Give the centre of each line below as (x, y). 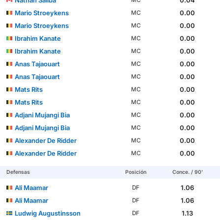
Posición (136, 172)
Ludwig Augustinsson (48, 213)
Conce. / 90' (187, 172)
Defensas (18, 172)
